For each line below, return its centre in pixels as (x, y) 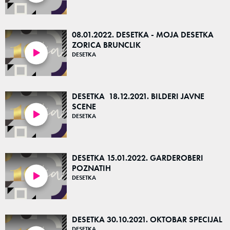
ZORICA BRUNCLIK (106, 45)
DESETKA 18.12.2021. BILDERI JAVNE (138, 96)
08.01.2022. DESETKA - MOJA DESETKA (143, 35)
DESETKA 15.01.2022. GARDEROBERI (138, 158)
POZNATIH (91, 168)
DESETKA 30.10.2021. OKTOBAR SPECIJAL (147, 219)
